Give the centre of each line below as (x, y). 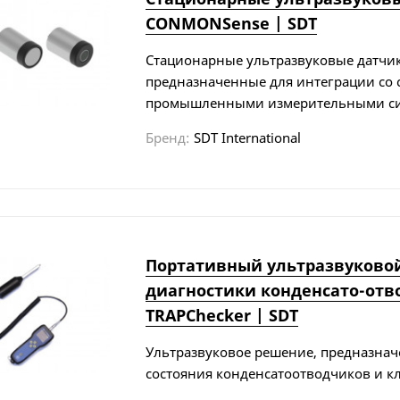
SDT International (247, 137)
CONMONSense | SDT (231, 23)
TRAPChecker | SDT (221, 315)
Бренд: (167, 137)
